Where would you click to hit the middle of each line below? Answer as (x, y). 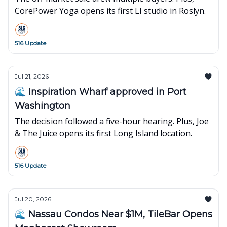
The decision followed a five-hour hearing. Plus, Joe (112, 121)
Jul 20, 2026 (33, 199)
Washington (43, 106)
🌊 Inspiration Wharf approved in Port (101, 92)
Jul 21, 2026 (32, 76)
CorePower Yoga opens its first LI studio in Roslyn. (110, 11)
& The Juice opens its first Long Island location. (103, 133)
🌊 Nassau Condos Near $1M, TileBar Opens (113, 214)
